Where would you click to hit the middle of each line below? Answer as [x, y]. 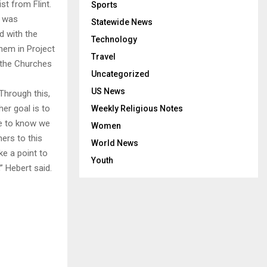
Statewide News [122, 22]
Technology [114, 39]
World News [115, 143]
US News [108, 91]
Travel [103, 57]
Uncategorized [120, 74]
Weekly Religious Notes [137, 108]
